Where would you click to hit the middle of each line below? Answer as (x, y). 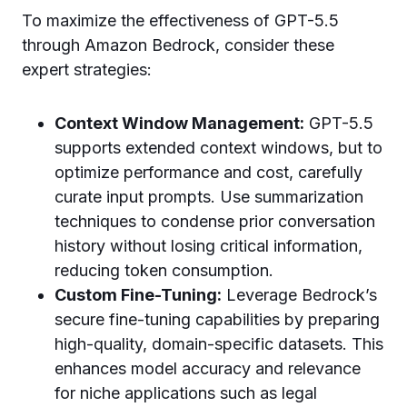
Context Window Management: (179, 123)
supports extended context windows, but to (218, 148)
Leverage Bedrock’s (299, 295)
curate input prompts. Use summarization (209, 197)
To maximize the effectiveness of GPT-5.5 (180, 20)
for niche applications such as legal (186, 393)
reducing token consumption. (164, 270)
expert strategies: (87, 69)
